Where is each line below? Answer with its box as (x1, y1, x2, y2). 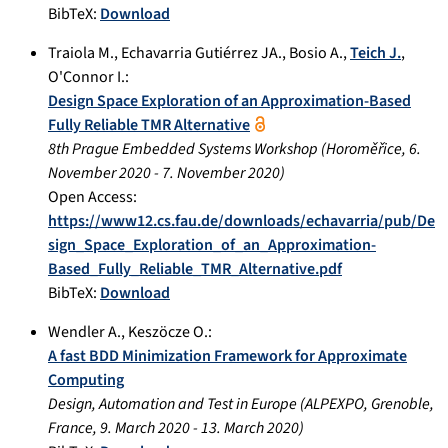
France (48, 416, 93, 439)
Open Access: (48, 185, 137, 208)
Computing (48, 368, 124, 391)
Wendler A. (48, 320, 121, 343)
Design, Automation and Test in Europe (48, 392, 297, 415)
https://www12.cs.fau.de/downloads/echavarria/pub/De (48, 209, 435, 232)
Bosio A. (289, 41, 343, 64)
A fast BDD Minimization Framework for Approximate (48, 344, 407, 367)
